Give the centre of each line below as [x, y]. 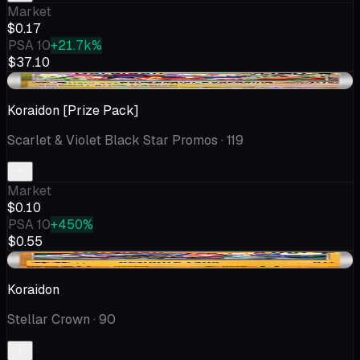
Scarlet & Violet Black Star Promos [112, 140]
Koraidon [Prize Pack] [73, 110]
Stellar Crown [49, 319]
